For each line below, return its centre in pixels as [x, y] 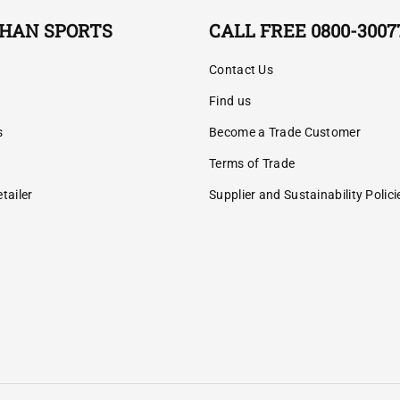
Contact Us [241, 69]
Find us [230, 100]
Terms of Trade [252, 163]
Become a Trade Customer [285, 132]
